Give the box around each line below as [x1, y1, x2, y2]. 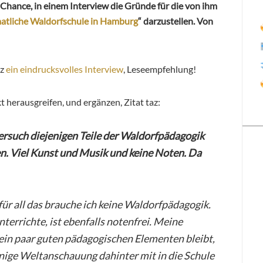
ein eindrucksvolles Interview [6, 63, 123, 75]
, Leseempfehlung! [123, 63, 196, 75]
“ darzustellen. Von [138, 15, 213, 26]
